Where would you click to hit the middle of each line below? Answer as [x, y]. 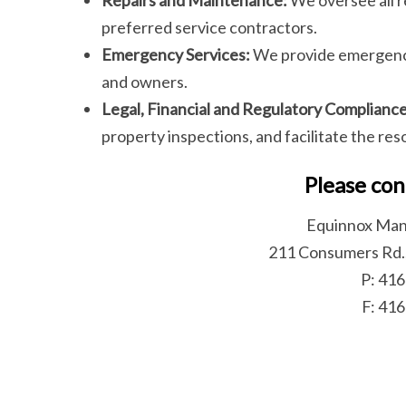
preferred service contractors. [209, 27]
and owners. [145, 81]
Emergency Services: [176, 54]
